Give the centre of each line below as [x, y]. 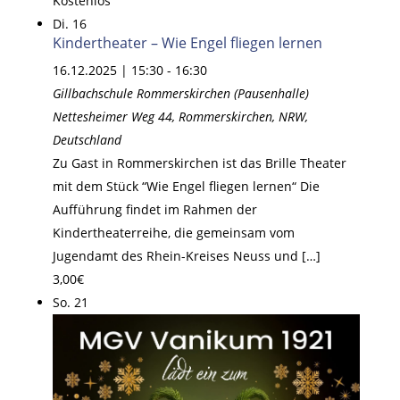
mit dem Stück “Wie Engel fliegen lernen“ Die [186, 186]
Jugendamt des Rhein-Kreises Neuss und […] [186, 255]
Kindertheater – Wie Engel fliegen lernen [187, 42]
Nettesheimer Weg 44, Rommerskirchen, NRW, [180, 116]
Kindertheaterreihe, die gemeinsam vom [173, 232]
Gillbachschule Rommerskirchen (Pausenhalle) [180, 93]
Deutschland [87, 139]
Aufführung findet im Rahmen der [154, 209]
